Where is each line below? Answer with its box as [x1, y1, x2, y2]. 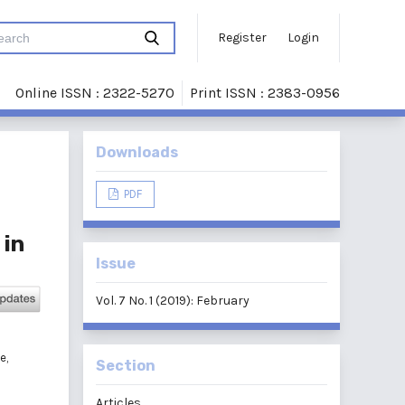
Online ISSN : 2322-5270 [15, 83, 174, 101]
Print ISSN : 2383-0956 [190, 83, 340, 101]
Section [96, 357, 155, 374]
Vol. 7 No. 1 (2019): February [96, 293, 250, 308]
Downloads [96, 144, 178, 161]
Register [218, 30, 267, 45]
